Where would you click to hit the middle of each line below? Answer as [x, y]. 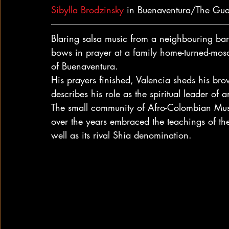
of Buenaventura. [85, 66]
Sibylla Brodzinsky [87, 10]
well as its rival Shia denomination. [121, 135]
